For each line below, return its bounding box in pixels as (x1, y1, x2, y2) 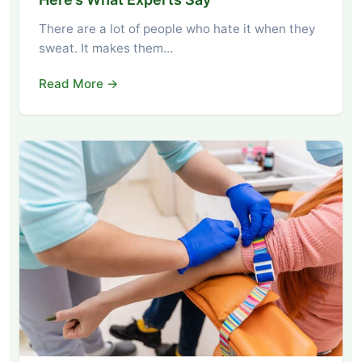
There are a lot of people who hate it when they (39, 21, 315, 37)
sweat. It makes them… (39, 40, 173, 57)
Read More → (39, 76, 119, 92)
